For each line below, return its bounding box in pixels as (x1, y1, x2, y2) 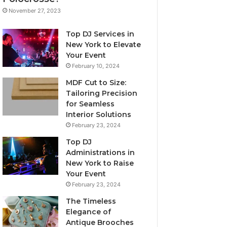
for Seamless (66, 99, 115, 108)
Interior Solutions (66, 109, 132, 119)
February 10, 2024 (72, 62, 120, 69)
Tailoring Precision (66, 88, 138, 98)
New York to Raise (66, 158, 134, 168)
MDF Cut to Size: (66, 78, 127, 87)
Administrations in (66, 147, 135, 157)
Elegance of (66, 207, 111, 216)
